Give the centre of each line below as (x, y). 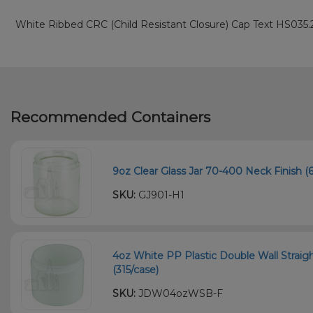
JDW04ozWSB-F (180, 294)
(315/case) (136, 270)
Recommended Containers (110, 117)
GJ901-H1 (160, 195)
